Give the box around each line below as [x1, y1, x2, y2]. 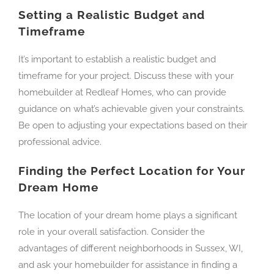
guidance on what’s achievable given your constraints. [18, 103, 245, 115]
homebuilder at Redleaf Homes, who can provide [18, 87, 226, 98]
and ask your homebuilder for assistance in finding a [18, 259, 237, 271]
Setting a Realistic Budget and [18, 7, 205, 22]
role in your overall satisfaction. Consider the [18, 226, 205, 238]
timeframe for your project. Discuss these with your [18, 70, 234, 82]
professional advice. [18, 136, 102, 148]
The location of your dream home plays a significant [18, 210, 237, 221]
